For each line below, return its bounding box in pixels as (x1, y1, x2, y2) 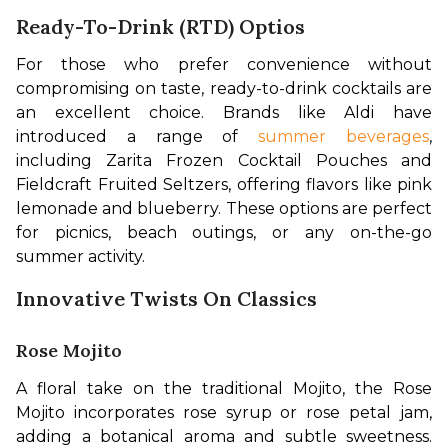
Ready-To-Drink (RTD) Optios (16, 13, 305, 39)
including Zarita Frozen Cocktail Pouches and (16, 150, 432, 170)
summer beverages (258, 126, 430, 146)
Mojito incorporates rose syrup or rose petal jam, (16, 402, 432, 422)
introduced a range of (16, 126, 259, 146)
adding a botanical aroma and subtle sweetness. (16, 426, 432, 446)
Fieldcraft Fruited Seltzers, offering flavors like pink (16, 174, 432, 194)
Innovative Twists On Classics (16, 285, 317, 311)
